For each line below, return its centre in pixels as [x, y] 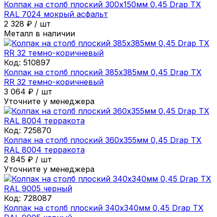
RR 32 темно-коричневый [54, 82]
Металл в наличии [39, 33]
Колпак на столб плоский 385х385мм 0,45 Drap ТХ [103, 72]
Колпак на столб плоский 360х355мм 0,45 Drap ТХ [103, 140]
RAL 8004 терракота [44, 149]
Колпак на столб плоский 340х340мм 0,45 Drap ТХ [104, 208]
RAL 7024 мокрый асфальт [56, 14]
